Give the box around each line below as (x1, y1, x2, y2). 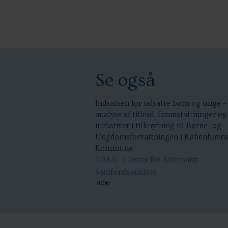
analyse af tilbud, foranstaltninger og (95, 110, 227, 120)
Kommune (95, 144, 133, 153)
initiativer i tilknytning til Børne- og (95, 121, 221, 131)
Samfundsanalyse (95, 167, 157, 177)
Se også (95, 70, 155, 92)
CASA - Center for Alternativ (95, 155, 198, 165)
